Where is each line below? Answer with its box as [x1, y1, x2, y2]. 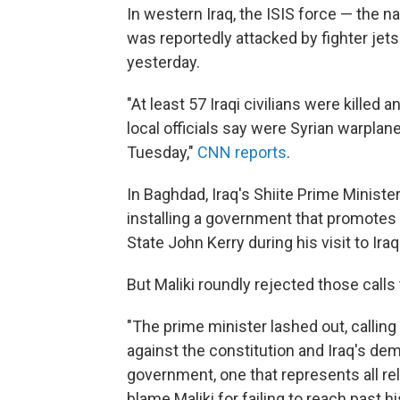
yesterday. [127, 52, 200, 71]
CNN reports [197, 142, 287, 162]
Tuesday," [127, 142, 197, 162]
